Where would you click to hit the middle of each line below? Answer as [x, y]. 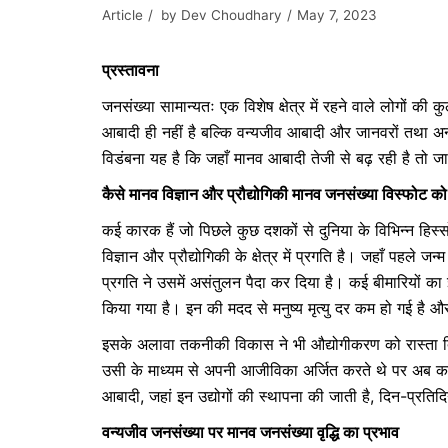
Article [122, 15]
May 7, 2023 [337, 15]
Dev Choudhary [231, 15]
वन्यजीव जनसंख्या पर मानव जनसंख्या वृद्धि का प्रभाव [250, 432]
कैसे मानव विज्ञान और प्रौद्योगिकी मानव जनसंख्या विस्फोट [266, 194]
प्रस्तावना [130, 70]
